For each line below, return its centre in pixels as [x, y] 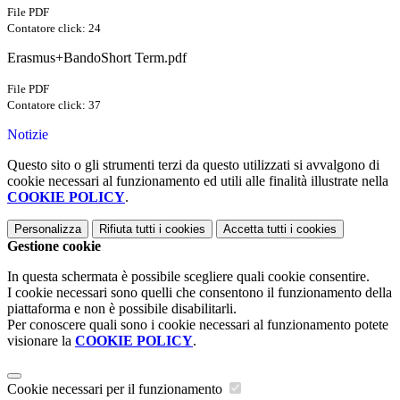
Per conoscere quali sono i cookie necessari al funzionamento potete [198, 325]
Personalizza [48, 229]
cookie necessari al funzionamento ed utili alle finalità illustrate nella [198, 181]
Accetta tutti [255, 229]
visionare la [41, 341]
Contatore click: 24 [54, 29]
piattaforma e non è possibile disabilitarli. [122, 309]
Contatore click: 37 [54, 105]
